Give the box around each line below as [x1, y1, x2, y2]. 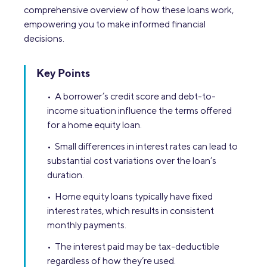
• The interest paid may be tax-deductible [47, 241, 219, 252]
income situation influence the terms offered [47, 105, 232, 116]
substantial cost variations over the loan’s [47, 155, 216, 166]
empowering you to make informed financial [24, 18, 206, 30]
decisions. [24, 33, 64, 44]
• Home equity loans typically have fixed [47, 191, 213, 202]
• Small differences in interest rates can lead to [47, 141, 238, 152]
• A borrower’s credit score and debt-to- [47, 91, 216, 102]
